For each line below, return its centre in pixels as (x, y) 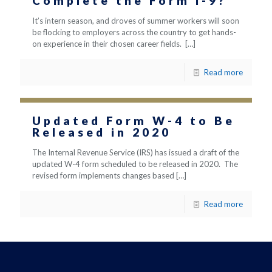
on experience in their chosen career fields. (108, 44)
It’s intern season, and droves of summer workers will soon (136, 21)
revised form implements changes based (103, 175)
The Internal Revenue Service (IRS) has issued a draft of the (136, 152)
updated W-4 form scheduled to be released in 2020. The (135, 164)
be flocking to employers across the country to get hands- (134, 32)
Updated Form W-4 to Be (134, 121)
